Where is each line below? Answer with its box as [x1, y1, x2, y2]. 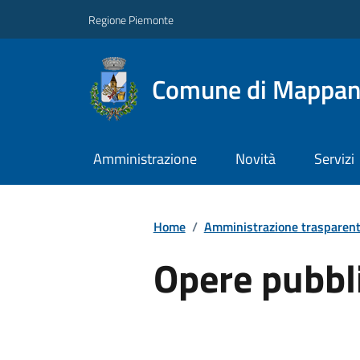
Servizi [313, 148, 354, 170]
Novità [235, 148, 276, 170]
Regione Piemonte [88, 10, 174, 28]
